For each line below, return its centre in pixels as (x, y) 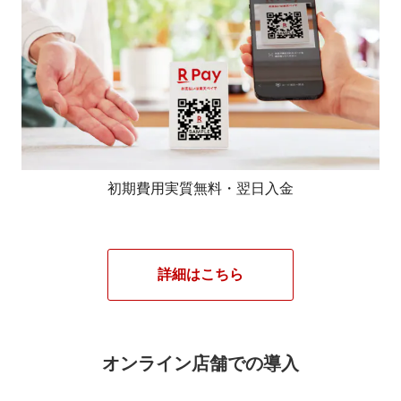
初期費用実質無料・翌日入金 (200, 189)
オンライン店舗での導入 (200, 364)
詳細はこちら (200, 275)
